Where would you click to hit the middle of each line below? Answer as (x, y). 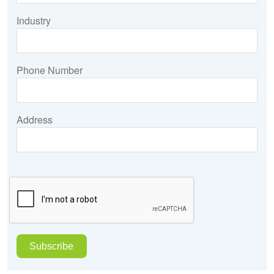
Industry (34, 20)
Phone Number (50, 70)
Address (35, 119)
